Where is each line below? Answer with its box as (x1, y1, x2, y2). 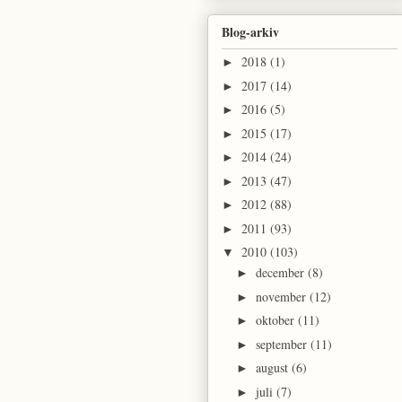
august (256, 359, 293, 377)
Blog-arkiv (221, 22, 279, 42)
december (256, 264, 309, 282)
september (256, 335, 311, 353)
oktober (256, 311, 299, 329)
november (256, 287, 310, 305)
